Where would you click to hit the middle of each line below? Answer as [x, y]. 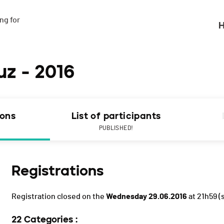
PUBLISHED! [116, 128]
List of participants [116, 116]
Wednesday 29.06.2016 [146, 197]
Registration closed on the [59, 197]
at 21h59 [202, 197]
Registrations [57, 171]
